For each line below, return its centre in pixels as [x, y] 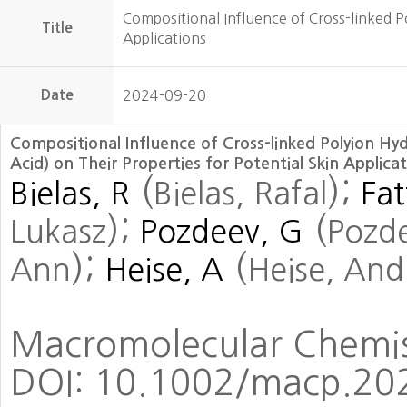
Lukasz [58, 232]
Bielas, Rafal [240, 194]
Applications [164, 38]
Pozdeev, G [222, 232]
